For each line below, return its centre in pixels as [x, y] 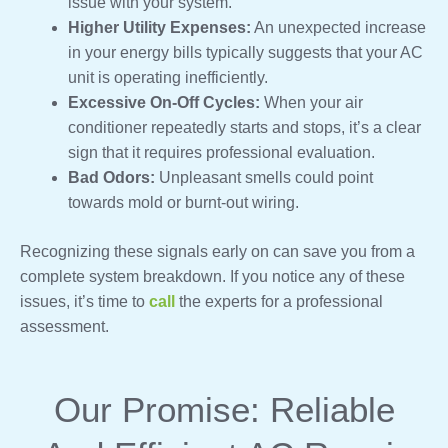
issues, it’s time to [84, 301]
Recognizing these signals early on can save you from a [217, 251]
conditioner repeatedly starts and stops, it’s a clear [244, 127]
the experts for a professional [279, 301]
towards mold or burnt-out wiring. [183, 202]
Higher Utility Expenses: [159, 27]
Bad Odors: [111, 177]
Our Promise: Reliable [224, 409]
